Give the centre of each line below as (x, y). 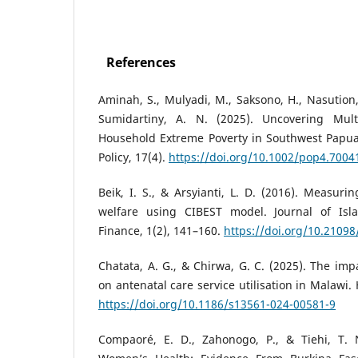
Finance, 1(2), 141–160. (161, 230)
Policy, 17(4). (133, 157)
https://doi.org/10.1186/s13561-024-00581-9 (217, 304)
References (141, 62)
